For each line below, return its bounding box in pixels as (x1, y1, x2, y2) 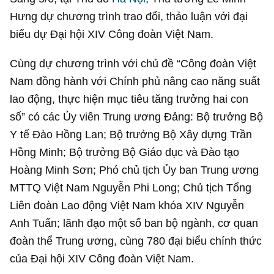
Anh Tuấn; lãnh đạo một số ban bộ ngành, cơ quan (10, 216, 259, 229)
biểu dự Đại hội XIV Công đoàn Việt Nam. (10, 28, 214, 41)
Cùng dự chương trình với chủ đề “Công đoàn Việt (10, 56, 257, 70)
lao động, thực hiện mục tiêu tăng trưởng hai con (10, 92, 249, 105)
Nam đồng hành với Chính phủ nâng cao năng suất (10, 74, 261, 87)
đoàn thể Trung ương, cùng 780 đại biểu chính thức (10, 234, 262, 247)
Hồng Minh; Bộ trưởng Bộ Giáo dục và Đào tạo (10, 145, 240, 158)
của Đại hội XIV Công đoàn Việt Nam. (10, 251, 194, 265)
